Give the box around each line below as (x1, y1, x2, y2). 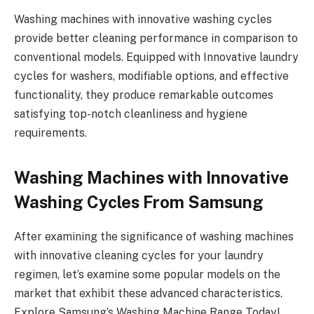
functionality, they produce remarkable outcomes (14, 88, 273, 102)
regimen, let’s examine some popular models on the (14, 267, 280, 281)
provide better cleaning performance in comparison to (14, 32, 298, 46)
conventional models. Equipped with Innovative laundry (14, 50, 299, 64)
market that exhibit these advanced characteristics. (14, 286, 282, 300)
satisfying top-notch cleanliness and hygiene (14, 107, 247, 121)
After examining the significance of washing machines (14, 229, 294, 243)
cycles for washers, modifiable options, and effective (14, 69, 289, 83)
